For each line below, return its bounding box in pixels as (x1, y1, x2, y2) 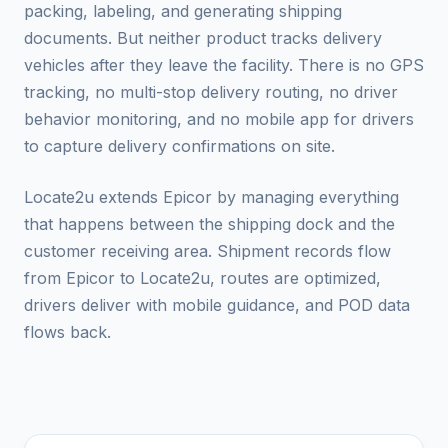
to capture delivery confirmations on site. (24, 136, 335, 156)
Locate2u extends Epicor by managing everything (24, 187, 399, 207)
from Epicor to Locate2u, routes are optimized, (24, 268, 381, 288)
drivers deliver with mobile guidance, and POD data (24, 295, 410, 315)
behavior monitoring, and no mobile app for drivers (24, 109, 414, 129)
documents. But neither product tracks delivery (24, 28, 382, 48)
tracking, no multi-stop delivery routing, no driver (24, 82, 398, 102)
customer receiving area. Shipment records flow (24, 241, 391, 261)
